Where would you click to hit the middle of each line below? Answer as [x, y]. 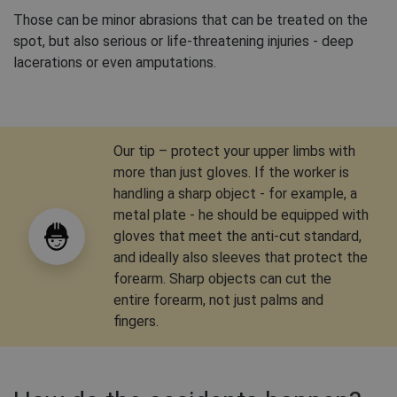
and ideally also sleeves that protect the [241, 258]
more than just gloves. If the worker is [231, 173]
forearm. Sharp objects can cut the [222, 279]
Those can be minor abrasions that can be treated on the [191, 20]
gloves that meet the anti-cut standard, [237, 237]
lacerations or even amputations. [115, 63]
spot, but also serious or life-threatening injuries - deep [183, 42]
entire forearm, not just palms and [218, 300]
